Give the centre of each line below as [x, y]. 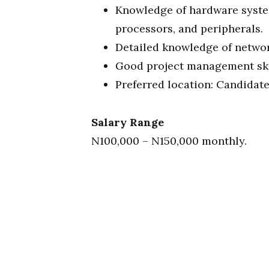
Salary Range [128, 122]
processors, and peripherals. [189, 29]
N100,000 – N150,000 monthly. [169, 141]
